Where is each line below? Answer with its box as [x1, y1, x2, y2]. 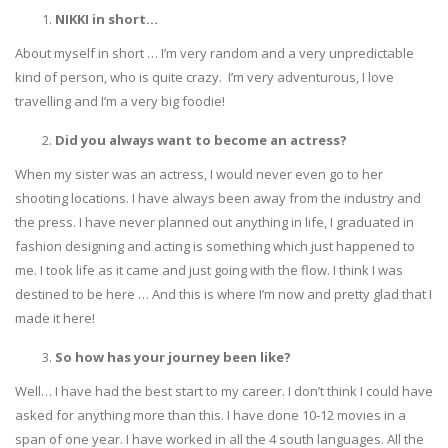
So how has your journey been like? [55, 347, 291, 366]
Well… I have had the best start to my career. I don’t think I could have [15, 381, 433, 400]
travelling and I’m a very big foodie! [15, 91, 225, 110]
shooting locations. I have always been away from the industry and [15, 188, 421, 207]
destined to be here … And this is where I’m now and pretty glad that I [15, 284, 432, 303]
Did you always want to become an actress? [55, 130, 347, 149]
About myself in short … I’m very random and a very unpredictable [15, 43, 414, 62]
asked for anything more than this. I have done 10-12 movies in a [15, 405, 406, 424]
